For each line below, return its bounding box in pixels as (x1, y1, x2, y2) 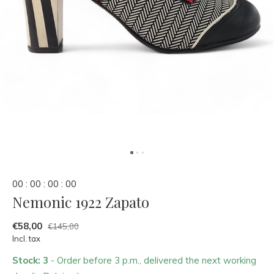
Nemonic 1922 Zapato (12, 192, 149, 212)
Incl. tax (12, 234, 40, 243)
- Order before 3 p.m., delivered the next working (51, 254, 256, 266)
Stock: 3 (12, 254, 51, 266)
